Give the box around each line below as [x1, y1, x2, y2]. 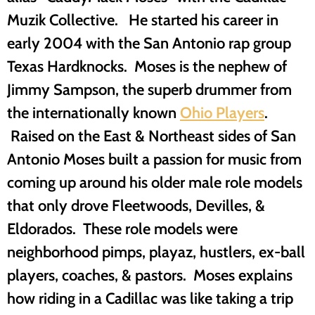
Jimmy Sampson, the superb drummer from [7, 79, 292, 99]
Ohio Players [180, 102, 264, 122]
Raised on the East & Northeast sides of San [7, 125, 296, 146]
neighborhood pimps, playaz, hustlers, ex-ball [7, 241, 305, 262]
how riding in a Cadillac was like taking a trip [7, 288, 293, 308]
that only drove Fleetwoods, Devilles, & [7, 195, 265, 215]
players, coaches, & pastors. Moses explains [7, 264, 292, 285]
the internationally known [7, 102, 180, 122]
